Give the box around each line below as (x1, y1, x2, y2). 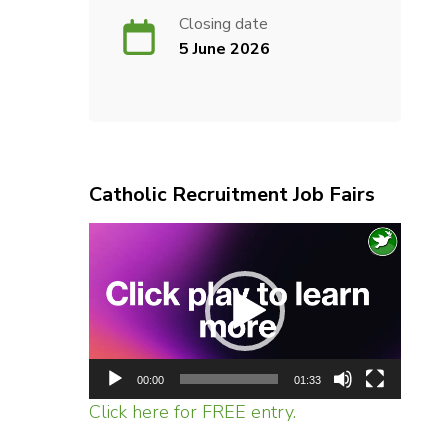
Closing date (178, 13, 268, 35)
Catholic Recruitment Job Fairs (88, 181, 375, 208)
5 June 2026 (178, 38, 270, 60)
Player (243, 250, 297, 274)
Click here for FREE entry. (88, 399, 296, 424)
